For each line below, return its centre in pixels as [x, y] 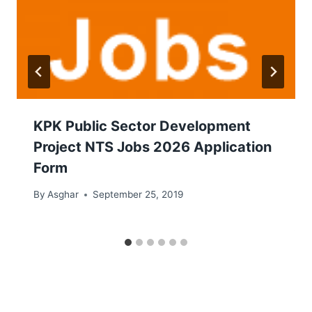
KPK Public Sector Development [142, 126]
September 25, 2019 [138, 195]
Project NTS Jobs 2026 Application [153, 147]
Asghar [63, 195]
